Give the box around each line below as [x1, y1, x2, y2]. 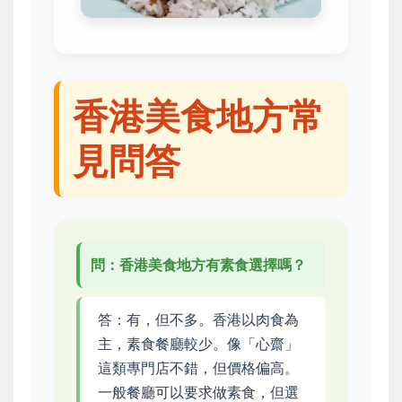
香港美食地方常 [73, 94, 324, 139]
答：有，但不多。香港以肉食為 [98, 310, 299, 329]
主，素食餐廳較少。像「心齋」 [98, 335, 299, 354]
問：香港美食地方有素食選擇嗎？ [91, 256, 306, 275]
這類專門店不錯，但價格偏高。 [98, 359, 299, 378]
